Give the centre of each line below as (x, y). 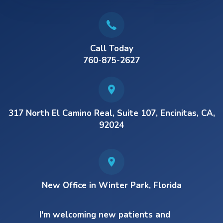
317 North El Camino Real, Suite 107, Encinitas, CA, (111, 113)
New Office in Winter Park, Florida (111, 185)
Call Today (111, 49)
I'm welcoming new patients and (105, 215)
